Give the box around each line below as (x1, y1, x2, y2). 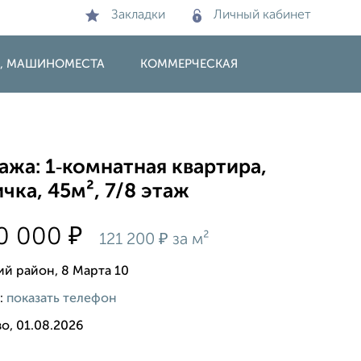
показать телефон (6, 292, 118, 305)
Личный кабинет (214, 9, 311, 22)
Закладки (111, 9, 165, 22)
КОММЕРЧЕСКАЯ (140, 58, 238, 70)
